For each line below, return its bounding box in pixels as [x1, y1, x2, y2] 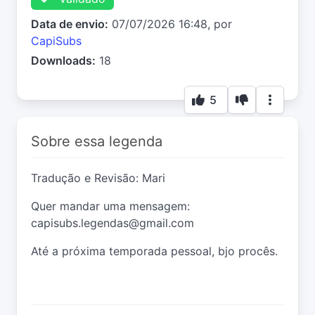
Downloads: [31, 53, 96, 68]
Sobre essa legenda [31, 133, 162, 150]
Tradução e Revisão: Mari [31, 171, 165, 186]
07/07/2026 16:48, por [108, 17, 232, 32]
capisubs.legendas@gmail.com [31, 216, 194, 231]
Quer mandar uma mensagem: [31, 199, 190, 214]
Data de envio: [31, 17, 108, 32]
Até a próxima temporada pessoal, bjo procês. [31, 244, 278, 259]
